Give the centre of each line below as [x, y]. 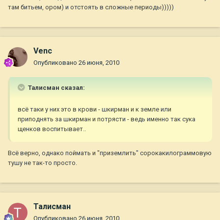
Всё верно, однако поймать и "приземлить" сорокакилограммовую [110, 153]
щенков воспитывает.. [52, 129]
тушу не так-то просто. [42, 163]
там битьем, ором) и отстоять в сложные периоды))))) [91, 7]
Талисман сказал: [56, 88]
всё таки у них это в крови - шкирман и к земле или [95, 110]
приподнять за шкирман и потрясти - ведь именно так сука [107, 119]
